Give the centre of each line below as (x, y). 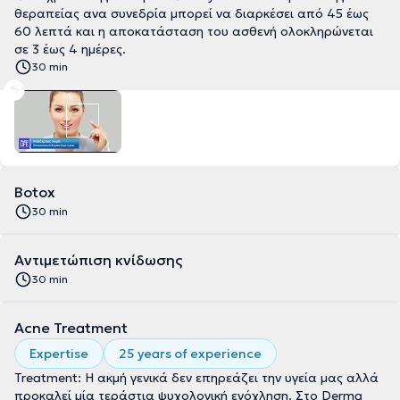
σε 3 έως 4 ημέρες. (70, 49)
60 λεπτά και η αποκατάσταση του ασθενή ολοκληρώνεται (194, 31)
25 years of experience (190, 354)
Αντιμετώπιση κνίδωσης (98, 260)
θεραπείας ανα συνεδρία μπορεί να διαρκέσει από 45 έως (192, 13)
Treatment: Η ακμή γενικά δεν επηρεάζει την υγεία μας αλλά (196, 378)
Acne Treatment (71, 328)
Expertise (59, 354)
